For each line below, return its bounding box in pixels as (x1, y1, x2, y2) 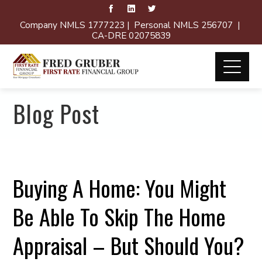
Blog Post (13, 96, 100, 131)
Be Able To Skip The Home (13, 200, 226, 233)
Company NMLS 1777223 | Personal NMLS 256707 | (20, 19, 242, 31)
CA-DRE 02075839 (91, 29, 171, 42)
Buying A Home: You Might (13, 171, 227, 204)
